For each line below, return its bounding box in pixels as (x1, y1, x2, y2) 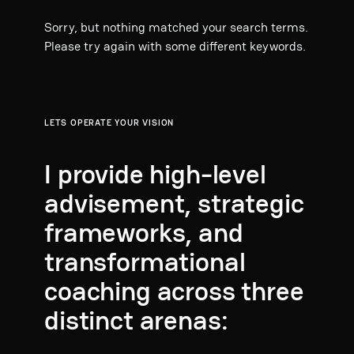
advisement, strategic (44, 185, 304, 220)
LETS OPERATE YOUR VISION (44, 116, 175, 128)
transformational (44, 243, 246, 279)
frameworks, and (44, 214, 243, 250)
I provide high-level (44, 156, 266, 191)
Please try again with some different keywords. (44, 38, 306, 55)
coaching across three (44, 273, 304, 308)
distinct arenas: (44, 302, 228, 337)
